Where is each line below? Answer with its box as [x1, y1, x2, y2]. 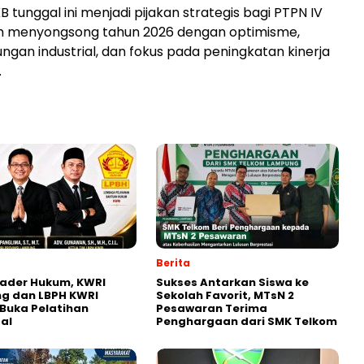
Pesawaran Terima [156, 301, 267, 317]
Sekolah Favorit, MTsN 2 [156, 288, 294, 304]
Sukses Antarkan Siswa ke [156, 275, 309, 291]
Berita [156, 256, 190, 271]
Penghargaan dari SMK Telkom [156, 314, 337, 330]
